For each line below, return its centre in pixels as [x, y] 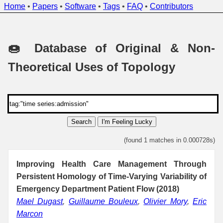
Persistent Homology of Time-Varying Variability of [111, 176]
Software [80, 6]
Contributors [171, 6]
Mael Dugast [40, 201]
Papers [45, 6]
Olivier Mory [165, 201]
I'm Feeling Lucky [127, 121]
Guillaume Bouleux [103, 201]
